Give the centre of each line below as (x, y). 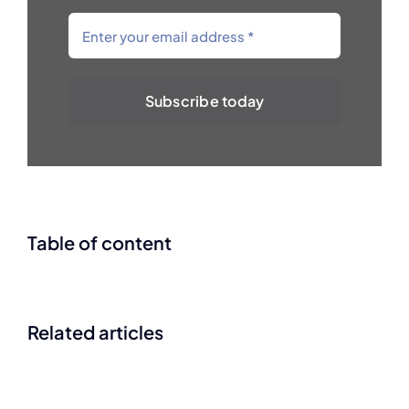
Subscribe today (204, 101)
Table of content (100, 242)
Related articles (95, 332)
